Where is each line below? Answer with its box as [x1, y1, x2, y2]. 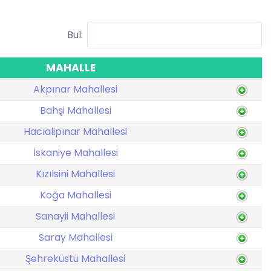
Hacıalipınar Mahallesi [24, 125, 127, 139]
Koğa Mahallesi [39, 188, 111, 202]
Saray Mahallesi [38, 230, 113, 244]
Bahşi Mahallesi [39, 103, 111, 117]
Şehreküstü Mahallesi [25, 252, 125, 266]
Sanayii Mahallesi [36, 209, 115, 223]
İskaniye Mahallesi [33, 146, 118, 160]
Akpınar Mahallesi [33, 82, 117, 96]
